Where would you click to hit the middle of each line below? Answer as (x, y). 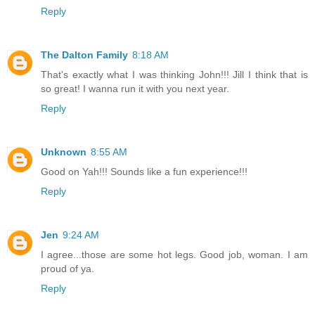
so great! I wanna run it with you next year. (135, 89)
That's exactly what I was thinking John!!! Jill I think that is (174, 75)
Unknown (64, 152)
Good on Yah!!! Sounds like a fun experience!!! (144, 172)
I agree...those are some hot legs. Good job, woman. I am (174, 255)
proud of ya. (67, 269)
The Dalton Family (84, 55)
